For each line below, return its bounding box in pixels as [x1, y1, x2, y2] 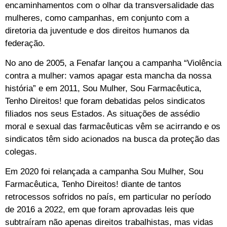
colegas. [5, 146, 37, 157]
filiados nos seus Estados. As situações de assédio [5, 108, 200, 119]
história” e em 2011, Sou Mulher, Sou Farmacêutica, [5, 83, 202, 93]
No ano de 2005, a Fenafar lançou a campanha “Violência [5, 58, 221, 68]
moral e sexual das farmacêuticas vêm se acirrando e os [5, 121, 220, 131]
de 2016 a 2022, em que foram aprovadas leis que [5, 205, 194, 215]
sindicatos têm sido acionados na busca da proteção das [5, 134, 220, 144]
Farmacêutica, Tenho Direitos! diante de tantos [5, 179, 181, 190]
